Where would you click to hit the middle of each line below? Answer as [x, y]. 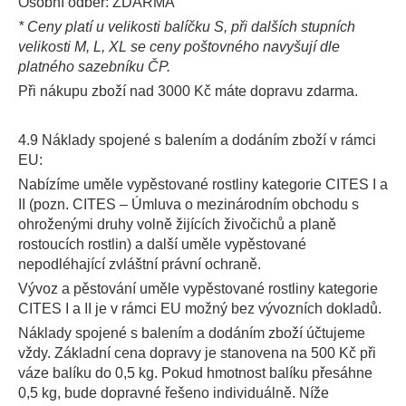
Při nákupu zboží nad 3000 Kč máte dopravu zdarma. [188, 91]
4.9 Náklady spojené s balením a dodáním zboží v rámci [197, 140]
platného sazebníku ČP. [94, 67]
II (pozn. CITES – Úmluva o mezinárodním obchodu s [188, 204]
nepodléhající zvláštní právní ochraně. [140, 264]
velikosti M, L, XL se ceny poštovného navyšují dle [179, 47]
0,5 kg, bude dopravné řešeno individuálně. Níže [174, 393]
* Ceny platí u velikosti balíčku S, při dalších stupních [187, 27]
